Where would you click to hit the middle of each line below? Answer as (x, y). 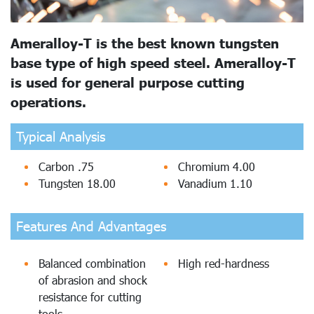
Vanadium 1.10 (215, 183)
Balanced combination (92, 263)
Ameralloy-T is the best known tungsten (145, 43)
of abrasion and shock (93, 280)
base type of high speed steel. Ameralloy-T (153, 62)
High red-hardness (224, 263)
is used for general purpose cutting (128, 82)
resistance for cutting (90, 296)
